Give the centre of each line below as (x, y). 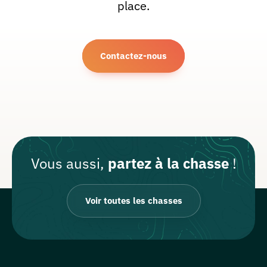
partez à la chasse (168, 164)
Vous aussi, (69, 164)
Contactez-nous (133, 56)
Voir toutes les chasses (133, 201)
